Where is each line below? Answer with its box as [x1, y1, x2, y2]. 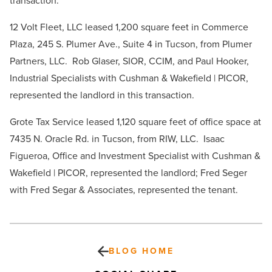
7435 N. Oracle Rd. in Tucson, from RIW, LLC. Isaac [10, 132, 225, 146]
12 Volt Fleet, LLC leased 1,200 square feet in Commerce [10, 20, 248, 35]
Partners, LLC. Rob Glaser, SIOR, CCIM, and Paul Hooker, [10, 54, 249, 69]
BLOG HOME [109, 245, 174, 258]
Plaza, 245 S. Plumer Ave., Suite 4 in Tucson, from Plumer [10, 37, 252, 52]
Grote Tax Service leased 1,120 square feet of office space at [10, 115, 261, 129]
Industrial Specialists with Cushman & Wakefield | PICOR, [10, 71, 248, 86]
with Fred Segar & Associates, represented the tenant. [10, 183, 240, 197]
